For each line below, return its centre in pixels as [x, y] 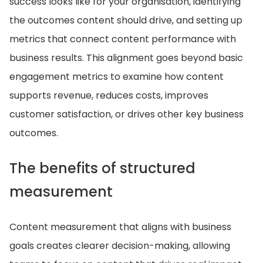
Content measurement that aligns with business [120, 227]
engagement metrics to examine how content [117, 77]
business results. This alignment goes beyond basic [126, 58]
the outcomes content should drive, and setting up [126, 20]
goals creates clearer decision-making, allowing [120, 246]
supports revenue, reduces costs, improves [109, 95]
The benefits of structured [102, 168]
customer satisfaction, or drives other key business [127, 114]
